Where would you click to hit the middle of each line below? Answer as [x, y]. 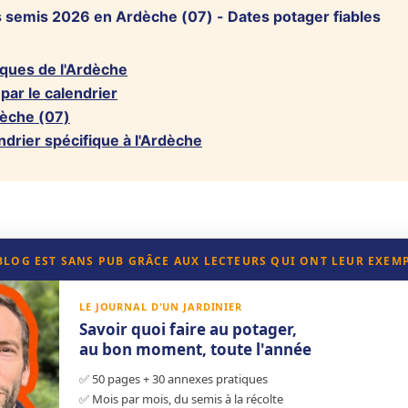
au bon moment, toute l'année [195, 349]
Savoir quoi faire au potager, [188, 329]
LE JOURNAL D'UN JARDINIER [161, 306]
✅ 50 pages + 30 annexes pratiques [173, 379]
